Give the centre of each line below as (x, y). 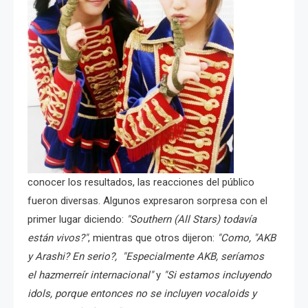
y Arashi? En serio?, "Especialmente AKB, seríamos (146, 256)
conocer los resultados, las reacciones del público (141, 182)
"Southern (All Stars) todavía (191, 219)
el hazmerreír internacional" (90, 275)
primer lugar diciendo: (77, 219)
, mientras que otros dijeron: (153, 238)
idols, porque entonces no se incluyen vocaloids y (142, 293)
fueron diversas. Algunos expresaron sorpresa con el (147, 200)
